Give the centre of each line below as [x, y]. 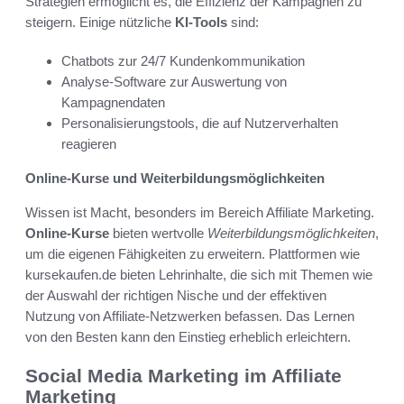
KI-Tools [201, 23]
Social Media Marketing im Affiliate [184, 376]
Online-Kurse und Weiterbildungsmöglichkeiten [175, 179]
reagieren [89, 144]
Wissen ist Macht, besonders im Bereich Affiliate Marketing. [200, 213]
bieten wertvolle [158, 234]
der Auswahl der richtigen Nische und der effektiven [176, 296]
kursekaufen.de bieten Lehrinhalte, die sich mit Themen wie [199, 275]
